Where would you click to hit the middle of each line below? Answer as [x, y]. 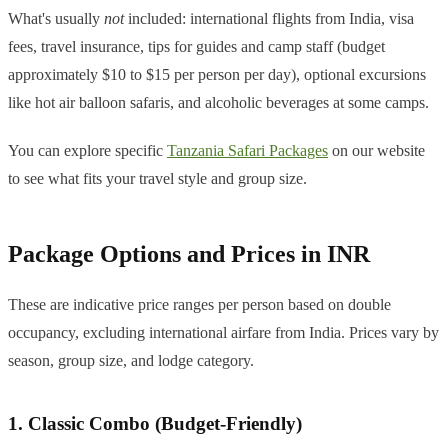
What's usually [56, 19]
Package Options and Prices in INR [189, 254]
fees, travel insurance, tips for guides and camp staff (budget [196, 47]
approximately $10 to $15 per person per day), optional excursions [217, 75]
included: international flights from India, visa [269, 19]
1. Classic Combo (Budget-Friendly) [155, 424]
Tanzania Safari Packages [247, 151]
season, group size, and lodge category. [131, 361]
